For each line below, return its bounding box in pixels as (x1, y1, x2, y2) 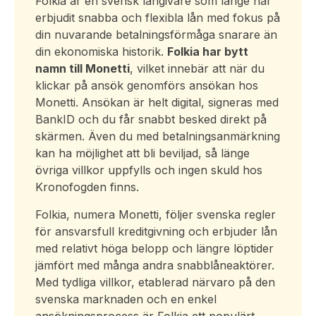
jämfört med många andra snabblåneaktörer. (35, 258, 274, 272)
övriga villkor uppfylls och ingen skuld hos (35, 163, 262, 177)
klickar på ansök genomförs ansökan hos (35, 78, 258, 92)
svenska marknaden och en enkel (35, 292, 217, 306)
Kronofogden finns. (35, 180, 139, 194)
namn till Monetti (35, 61, 130, 75)
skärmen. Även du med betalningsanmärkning (35, 129, 280, 143)
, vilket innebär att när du (130, 61, 265, 75)
